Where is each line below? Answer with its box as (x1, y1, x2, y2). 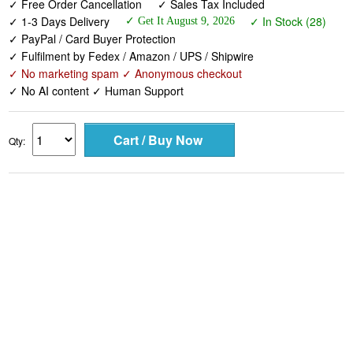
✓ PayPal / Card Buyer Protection (9, 31, 176, 47)
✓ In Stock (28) (249, 13, 326, 30)
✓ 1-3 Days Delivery (9, 13, 110, 30)
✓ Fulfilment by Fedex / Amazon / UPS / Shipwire (9, 48, 255, 65)
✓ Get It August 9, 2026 (124, 15, 235, 28)
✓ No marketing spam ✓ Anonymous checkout (9, 65, 243, 82)
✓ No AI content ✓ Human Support (9, 83, 184, 99)
